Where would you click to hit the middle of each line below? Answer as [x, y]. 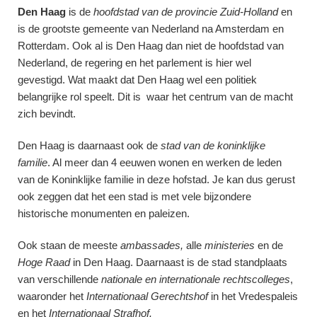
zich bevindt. [47, 113]
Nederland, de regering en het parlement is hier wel [134, 62]
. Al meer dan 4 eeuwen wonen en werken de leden [165, 162]
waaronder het [52, 296]
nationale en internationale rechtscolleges [196, 279]
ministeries [230, 245]
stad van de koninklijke [212, 145]
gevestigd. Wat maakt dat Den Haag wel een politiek [137, 79]
